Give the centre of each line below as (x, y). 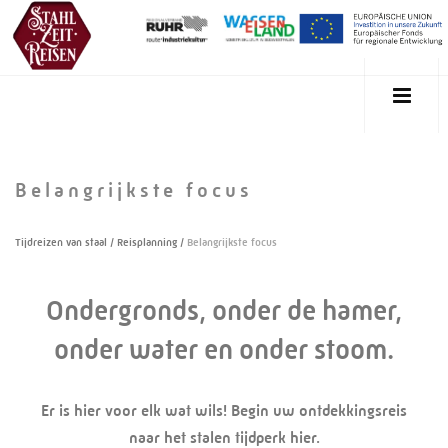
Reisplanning (147, 242)
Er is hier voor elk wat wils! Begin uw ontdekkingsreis (224, 410)
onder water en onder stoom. (224, 348)
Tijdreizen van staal (61, 242)
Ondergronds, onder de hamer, (224, 309)
